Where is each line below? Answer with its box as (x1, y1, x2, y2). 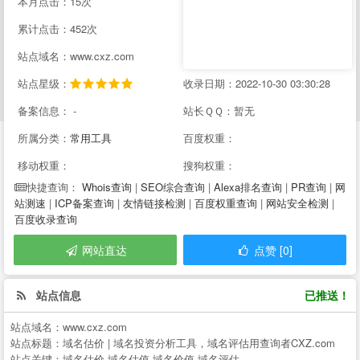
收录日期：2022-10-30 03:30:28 (183, 76, 330, 91)
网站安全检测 (266, 195, 329, 211)
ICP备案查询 (55, 195, 114, 211)
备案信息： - (18, 103, 76, 118)
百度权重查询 (194, 195, 257, 211)
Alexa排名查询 (214, 179, 282, 194)
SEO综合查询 (141, 179, 205, 194)
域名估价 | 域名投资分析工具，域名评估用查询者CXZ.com (63, 335, 335, 351)
